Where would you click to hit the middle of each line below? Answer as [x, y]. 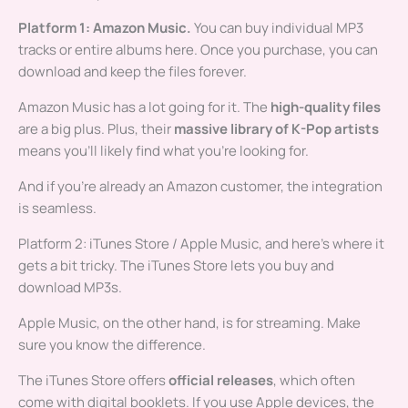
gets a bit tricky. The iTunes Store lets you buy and [176, 266]
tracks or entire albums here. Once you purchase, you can [198, 50]
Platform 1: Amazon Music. [105, 28]
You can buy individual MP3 [277, 28]
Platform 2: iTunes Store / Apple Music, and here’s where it [201, 244]
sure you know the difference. [112, 345]
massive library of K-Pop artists [276, 129]
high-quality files [326, 107]
